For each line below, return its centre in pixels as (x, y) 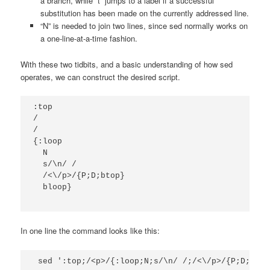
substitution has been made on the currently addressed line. (144, 13)
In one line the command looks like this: (90, 231)
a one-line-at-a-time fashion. (89, 39)
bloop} (53, 187)
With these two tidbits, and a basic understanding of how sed (127, 64)
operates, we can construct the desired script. (101, 77)
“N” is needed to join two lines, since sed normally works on (144, 26)
